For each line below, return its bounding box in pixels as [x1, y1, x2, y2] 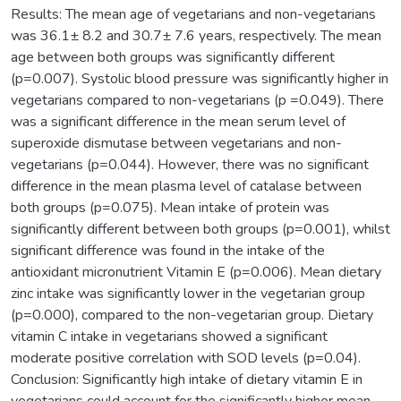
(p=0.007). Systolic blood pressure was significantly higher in [11, 68, 388, 89]
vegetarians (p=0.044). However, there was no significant [11, 154, 369, 175]
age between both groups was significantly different [11, 47, 335, 67]
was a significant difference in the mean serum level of [11, 111, 346, 132]
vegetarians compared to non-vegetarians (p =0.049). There [11, 90, 384, 110]
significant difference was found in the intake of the [11, 240, 325, 260]
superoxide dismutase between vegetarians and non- [11, 132, 342, 153]
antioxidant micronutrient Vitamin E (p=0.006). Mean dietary [11, 261, 381, 282]
